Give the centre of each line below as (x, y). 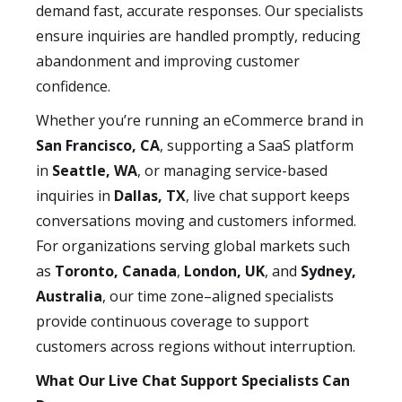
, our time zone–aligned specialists (218, 296)
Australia (69, 296)
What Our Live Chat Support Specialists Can (193, 380)
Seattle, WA (95, 170)
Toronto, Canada (116, 271)
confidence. (73, 86)
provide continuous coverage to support (172, 321)
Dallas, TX (150, 196)
